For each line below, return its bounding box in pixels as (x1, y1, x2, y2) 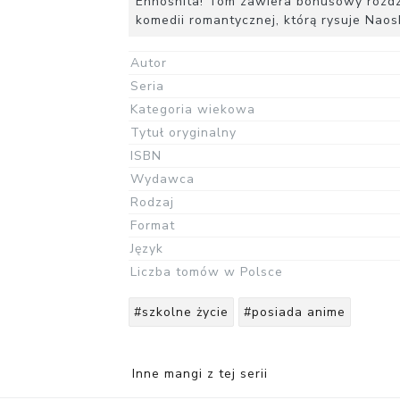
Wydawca (130, 171, 195, 188)
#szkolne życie (134, 304, 229, 321)
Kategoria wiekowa (130, 101, 255, 119)
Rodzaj (130, 194, 174, 212)
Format (130, 217, 175, 235)
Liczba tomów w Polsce (130, 263, 283, 281)
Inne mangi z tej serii (132, 365, 268, 383)
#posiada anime (244, 304, 346, 321)
